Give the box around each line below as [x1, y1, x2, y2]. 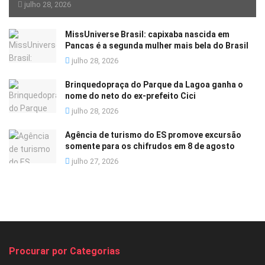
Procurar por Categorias [9, 245, 120, 257]
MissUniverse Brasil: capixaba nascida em [65, 29, 230, 39]
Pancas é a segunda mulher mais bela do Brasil [65, 40, 248, 50]
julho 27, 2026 [70, 156, 118, 166]
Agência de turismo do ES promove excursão [65, 130, 241, 140]
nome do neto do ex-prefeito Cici [65, 91, 196, 101]
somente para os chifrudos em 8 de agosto [65, 141, 235, 151]
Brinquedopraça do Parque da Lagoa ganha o [65, 79, 243, 89]
